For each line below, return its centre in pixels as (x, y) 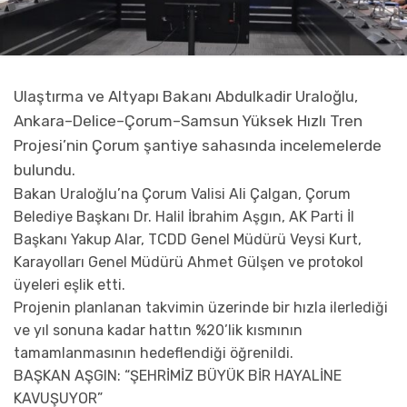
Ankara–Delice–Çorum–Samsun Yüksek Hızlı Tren (188, 121)
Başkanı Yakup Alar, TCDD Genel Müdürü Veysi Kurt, (188, 240)
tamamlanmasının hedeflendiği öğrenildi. (154, 353)
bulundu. (45, 170)
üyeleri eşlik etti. (69, 285)
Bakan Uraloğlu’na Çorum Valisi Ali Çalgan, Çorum (182, 194)
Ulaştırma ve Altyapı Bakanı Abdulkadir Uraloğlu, (186, 97)
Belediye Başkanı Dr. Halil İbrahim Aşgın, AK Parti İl (184, 217)
